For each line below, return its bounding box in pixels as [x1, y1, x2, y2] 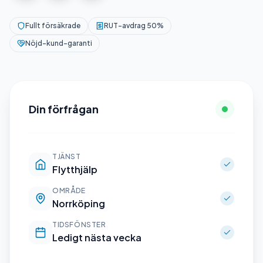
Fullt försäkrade [25, 21, 80, 30]
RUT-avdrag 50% [104, 21, 164, 30]
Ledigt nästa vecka [52, 231, 141, 244]
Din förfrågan [29, 102, 99, 116]
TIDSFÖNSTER [52, 220, 106, 229]
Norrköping [52, 197, 105, 210]
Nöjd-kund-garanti [25, 39, 92, 48]
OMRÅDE [52, 186, 86, 195]
